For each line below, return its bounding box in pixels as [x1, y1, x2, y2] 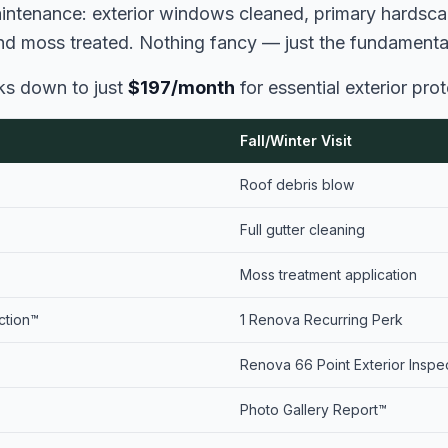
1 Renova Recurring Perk [240, 311, 403, 328]
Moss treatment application [240, 266, 417, 283]
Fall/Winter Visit [240, 132, 352, 149]
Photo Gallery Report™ [240, 401, 387, 418]
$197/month [128, 77, 235, 98]
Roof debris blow [240, 176, 354, 193]
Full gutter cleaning [240, 221, 365, 238]
